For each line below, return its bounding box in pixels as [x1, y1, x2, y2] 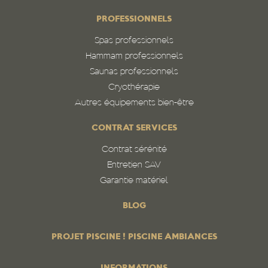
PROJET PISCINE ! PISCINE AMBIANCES [51, 233, 217, 241]
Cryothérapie [108, 84, 160, 92]
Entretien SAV [107, 162, 161, 169]
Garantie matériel [100, 177, 168, 185]
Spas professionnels [95, 37, 173, 45]
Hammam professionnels [85, 53, 183, 60]
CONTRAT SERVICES [91, 124, 177, 132]
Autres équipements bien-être [74, 99, 194, 107]
